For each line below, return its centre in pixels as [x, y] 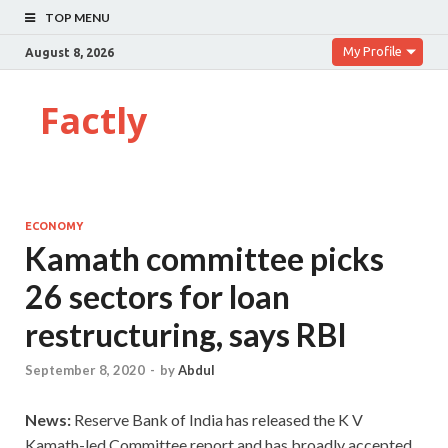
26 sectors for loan [157, 296]
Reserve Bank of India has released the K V [217, 420]
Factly [93, 120]
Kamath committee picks [204, 258]
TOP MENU [77, 17]
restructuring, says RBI [186, 334]
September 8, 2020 [85, 370]
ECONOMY [54, 226]
